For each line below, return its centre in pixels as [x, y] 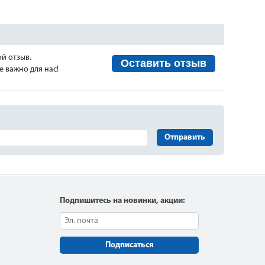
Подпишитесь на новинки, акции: [122, 201]
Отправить [185, 138]
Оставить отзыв [163, 63]
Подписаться [129, 245]
